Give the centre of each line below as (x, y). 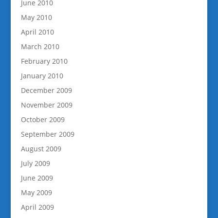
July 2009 (35, 163)
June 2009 (37, 178)
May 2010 (36, 17)
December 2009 (46, 90)
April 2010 (37, 32)
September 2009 (47, 134)
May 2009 (36, 192)
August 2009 (41, 149)
